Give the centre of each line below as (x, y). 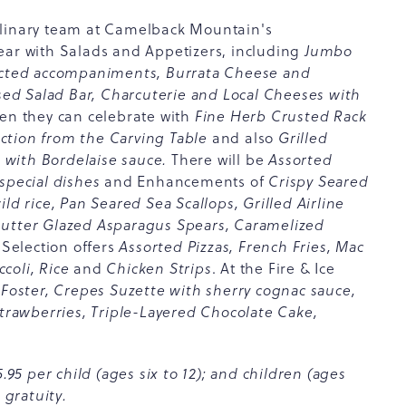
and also (245, 138)
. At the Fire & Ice (273, 268)
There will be (220, 159)
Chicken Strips (157, 268)
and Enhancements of (184, 181)
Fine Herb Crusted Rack (280, 116)
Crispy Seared (319, 181)
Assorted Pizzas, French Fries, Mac (242, 246)
